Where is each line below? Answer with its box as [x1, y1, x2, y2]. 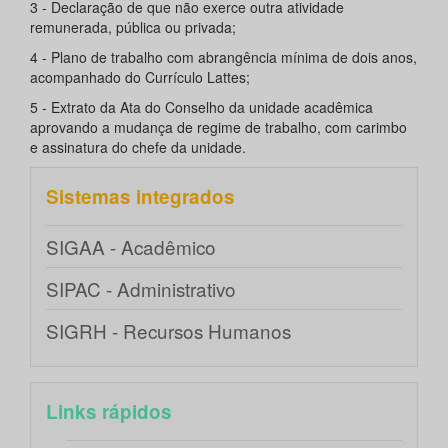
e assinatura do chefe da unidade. [30, 137, 246, 158]
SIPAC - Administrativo [46, 275, 236, 303]
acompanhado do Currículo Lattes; [30, 67, 250, 88]
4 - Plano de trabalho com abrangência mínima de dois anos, [30, 47, 417, 68]
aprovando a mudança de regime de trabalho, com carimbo [30, 117, 407, 138]
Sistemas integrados [46, 183, 235, 211]
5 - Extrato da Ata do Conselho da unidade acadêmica [30, 97, 373, 118]
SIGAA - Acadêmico [46, 233, 216, 261]
